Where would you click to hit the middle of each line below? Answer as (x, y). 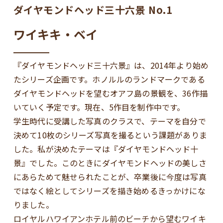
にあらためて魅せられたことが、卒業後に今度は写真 (110, 177)
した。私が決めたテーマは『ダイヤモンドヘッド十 (106, 149)
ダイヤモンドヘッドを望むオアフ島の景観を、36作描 (110, 93)
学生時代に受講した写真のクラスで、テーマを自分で (110, 121)
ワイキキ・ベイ (55, 34)
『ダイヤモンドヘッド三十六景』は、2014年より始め (111, 65)
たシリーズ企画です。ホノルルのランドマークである (109, 79)
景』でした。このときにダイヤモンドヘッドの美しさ (110, 163)
